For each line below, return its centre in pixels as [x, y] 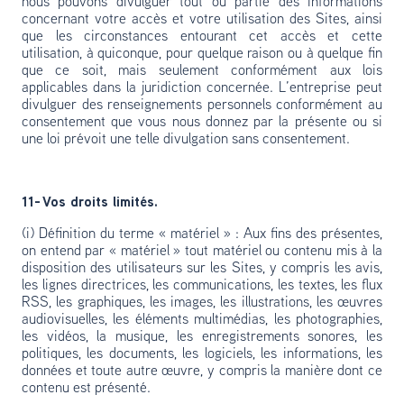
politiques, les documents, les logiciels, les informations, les [202, 354]
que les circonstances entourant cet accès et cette [202, 37]
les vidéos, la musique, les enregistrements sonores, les [202, 337]
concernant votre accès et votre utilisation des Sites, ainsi [202, 20]
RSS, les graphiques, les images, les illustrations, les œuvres [202, 303]
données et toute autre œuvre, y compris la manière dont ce [202, 372]
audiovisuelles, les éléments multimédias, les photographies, [202, 320]
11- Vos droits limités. [90, 203]
